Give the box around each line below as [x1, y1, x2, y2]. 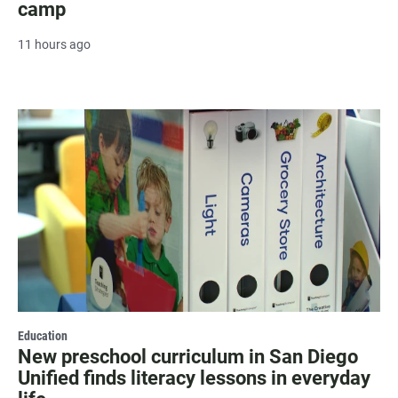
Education [18, 328, 68, 343]
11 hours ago [18, 37, 91, 52]
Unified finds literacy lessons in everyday [18, 366, 370, 389]
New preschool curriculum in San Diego [18, 345, 358, 368]
